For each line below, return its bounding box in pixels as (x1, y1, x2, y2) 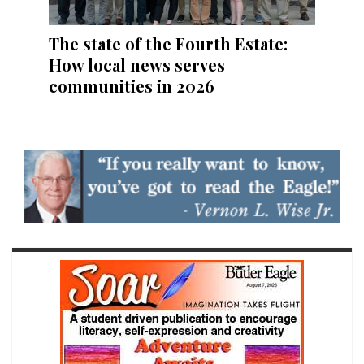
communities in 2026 (49, 75, 214, 97)
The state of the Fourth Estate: (49, 32, 288, 55)
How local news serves (49, 54, 225, 76)
